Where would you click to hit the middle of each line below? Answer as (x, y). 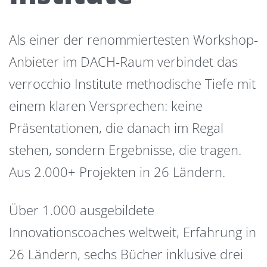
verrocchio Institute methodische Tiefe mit (132, 83)
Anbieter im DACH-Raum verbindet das (123, 61)
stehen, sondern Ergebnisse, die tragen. (125, 149)
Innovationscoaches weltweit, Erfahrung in (133, 232)
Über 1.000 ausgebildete (82, 210)
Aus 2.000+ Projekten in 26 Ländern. (117, 171)
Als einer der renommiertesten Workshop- (133, 39)
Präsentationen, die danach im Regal (116, 127)
